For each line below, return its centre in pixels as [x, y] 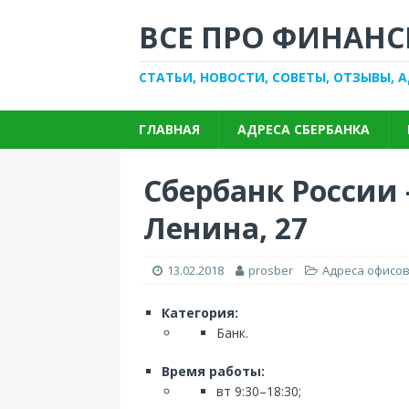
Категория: [200, 313]
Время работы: [213, 371]
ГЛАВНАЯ [169, 129]
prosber [271, 270]
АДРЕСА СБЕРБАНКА [304, 129]
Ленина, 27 [225, 228]
